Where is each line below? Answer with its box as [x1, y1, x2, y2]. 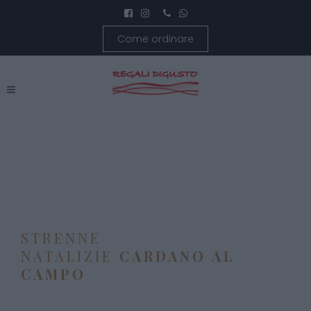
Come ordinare [117, 32, 194, 47]
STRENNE [21, 228, 101, 247]
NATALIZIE [21, 246, 119, 265]
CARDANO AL [119, 246, 235, 265]
